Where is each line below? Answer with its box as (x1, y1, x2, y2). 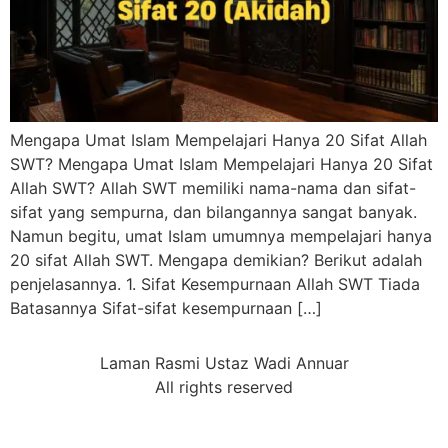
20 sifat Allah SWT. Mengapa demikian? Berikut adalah (10, 250, 422, 271)
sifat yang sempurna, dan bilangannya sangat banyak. (10, 202, 417, 223)
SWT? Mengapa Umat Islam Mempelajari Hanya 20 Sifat (10, 154, 433, 175)
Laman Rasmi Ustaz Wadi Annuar (99, 352, 349, 373)
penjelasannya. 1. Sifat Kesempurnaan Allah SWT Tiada (10, 274, 420, 295)
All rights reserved (155, 376, 293, 397)
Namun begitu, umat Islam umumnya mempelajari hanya (10, 226, 432, 247)
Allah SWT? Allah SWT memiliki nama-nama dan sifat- (10, 178, 416, 199)
